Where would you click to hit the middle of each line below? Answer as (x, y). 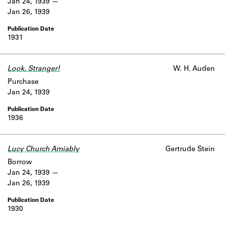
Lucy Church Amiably (43, 150)
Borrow (20, 163)
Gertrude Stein (190, 150)
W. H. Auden (194, 69)
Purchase (23, 82)
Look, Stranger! (34, 69)
